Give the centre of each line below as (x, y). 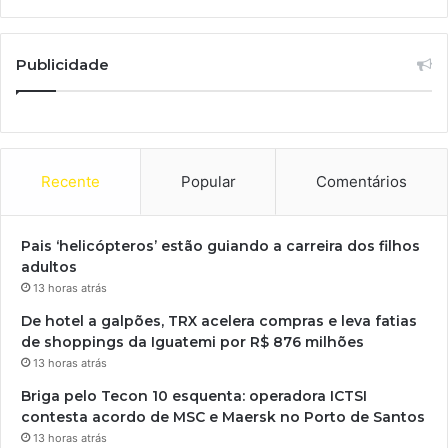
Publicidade (62, 65)
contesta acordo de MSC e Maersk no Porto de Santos (223, 417)
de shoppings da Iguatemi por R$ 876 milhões (192, 342)
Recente (70, 182)
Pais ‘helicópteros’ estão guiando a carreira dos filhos (220, 246)
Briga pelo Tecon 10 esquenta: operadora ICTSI (194, 396)
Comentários (362, 182)
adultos (49, 267)
